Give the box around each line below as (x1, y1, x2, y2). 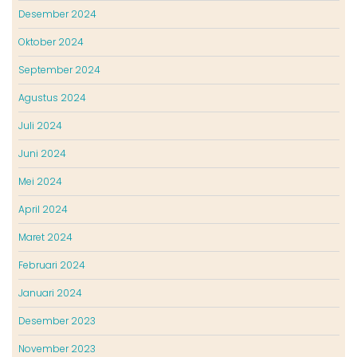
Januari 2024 (18, 286, 82, 300)
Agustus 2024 (18, 91, 86, 105)
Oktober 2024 (18, 35, 84, 49)
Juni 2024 (18, 147, 66, 161)
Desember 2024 (18, 7, 96, 22)
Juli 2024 (18, 119, 62, 133)
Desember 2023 (18, 314, 96, 328)
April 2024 (18, 202, 68, 217)
